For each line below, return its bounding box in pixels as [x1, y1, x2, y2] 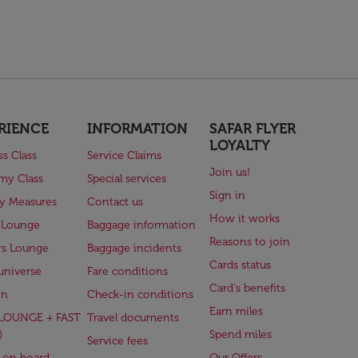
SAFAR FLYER [209, 120, 296, 137]
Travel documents [86, 311, 179, 324]
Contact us [86, 195, 143, 209]
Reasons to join [209, 235, 291, 249]
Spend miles [209, 328, 272, 341]
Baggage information [86, 218, 196, 232]
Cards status [209, 258, 272, 272]
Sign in [209, 189, 246, 202]
